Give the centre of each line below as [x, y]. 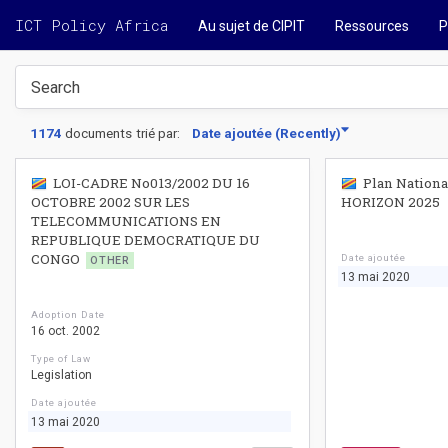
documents [98, 133]
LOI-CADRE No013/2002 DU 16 [151, 183]
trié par [156, 133]
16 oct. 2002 [65, 331]
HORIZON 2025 [390, 202]
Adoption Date [68, 314]
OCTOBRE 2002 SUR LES [110, 202]
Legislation [61, 375]
